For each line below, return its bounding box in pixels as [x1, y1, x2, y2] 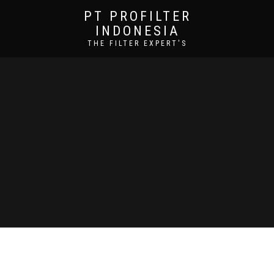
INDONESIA [95, 23, 180, 39]
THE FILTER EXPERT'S [87, 39, 187, 48]
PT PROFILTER [83, 9, 191, 24]
